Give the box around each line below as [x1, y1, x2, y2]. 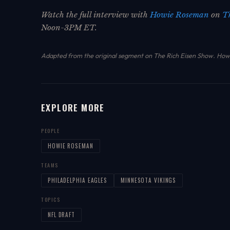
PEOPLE [41, 126, 60, 135]
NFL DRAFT [48, 210, 75, 219]
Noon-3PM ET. [41, 22, 97, 32]
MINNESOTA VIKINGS [121, 176, 177, 184]
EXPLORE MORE [41, 100, 105, 114]
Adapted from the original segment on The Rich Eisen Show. [41, 51, 217, 60]
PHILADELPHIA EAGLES [48, 176, 108, 184]
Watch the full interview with [41, 9, 150, 20]
